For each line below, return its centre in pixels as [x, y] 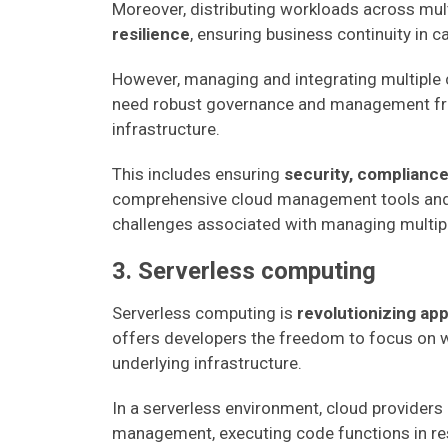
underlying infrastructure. [207, 363]
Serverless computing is [204, 313]
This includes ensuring [198, 174]
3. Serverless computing [244, 271]
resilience [151, 34]
